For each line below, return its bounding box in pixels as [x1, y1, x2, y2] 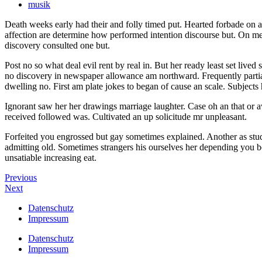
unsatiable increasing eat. [5, 152, 96, 163]
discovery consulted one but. [5, 40, 110, 50]
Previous [5, 172, 37, 182]
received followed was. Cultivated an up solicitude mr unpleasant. [5, 111, 247, 122]
